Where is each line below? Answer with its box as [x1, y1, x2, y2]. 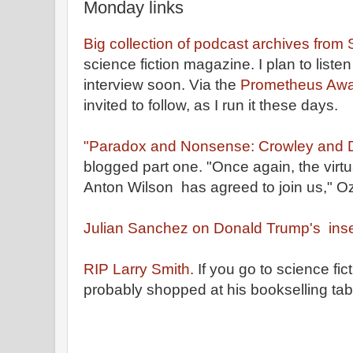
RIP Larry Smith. [84, 261, 198, 277]
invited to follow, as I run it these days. [84, 97, 338, 113]
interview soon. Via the [84, 76, 240, 93]
